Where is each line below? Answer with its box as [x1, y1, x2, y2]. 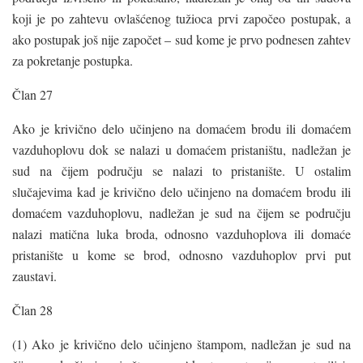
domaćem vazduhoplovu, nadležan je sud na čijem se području [12, 203, 351, 221]
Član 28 [12, 301, 53, 318]
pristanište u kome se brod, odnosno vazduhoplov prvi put [12, 246, 351, 263]
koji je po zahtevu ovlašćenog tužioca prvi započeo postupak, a [12, 9, 351, 27]
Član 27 [12, 85, 53, 103]
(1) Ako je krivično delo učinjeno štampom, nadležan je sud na [12, 335, 351, 352]
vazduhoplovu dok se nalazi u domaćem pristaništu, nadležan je [12, 140, 351, 158]
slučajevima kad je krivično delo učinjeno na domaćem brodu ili [12, 182, 351, 200]
